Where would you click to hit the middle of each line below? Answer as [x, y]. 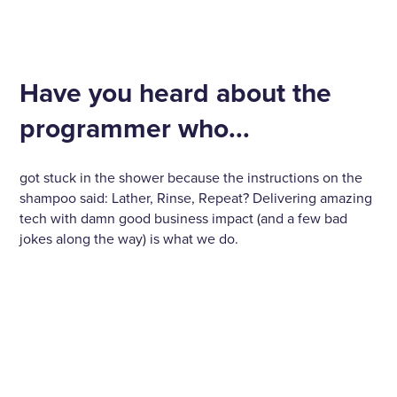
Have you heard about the [176, 94]
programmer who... [135, 129]
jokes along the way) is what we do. [129, 240]
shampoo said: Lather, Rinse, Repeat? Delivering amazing [196, 199]
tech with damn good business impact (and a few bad [184, 219]
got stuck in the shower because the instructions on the [191, 179]
